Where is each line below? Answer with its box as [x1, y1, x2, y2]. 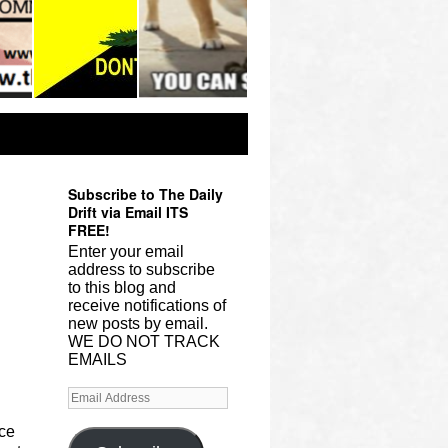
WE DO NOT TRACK [68, 333, 220, 350]
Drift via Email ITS [68, 202, 188, 222]
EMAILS [68, 351, 127, 368]
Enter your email [68, 243, 184, 260]
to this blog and [68, 279, 176, 296]
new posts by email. [68, 315, 208, 332]
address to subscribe [68, 261, 215, 278]
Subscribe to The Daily [68, 184, 223, 204]
